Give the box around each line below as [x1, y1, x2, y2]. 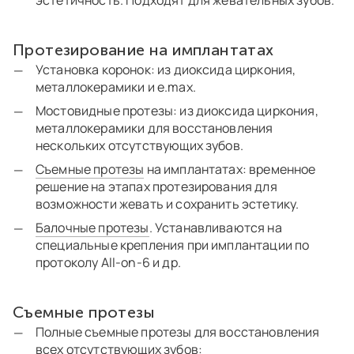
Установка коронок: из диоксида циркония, [36, 61, 296, 79]
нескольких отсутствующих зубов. [36, 137, 243, 155]
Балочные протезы [36, 219, 149, 237]
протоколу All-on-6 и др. [36, 254, 183, 272]
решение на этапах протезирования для [36, 178, 277, 196]
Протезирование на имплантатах [13, 40, 274, 60]
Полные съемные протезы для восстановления [36, 323, 320, 341]
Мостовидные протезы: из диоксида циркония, [36, 102, 318, 120]
